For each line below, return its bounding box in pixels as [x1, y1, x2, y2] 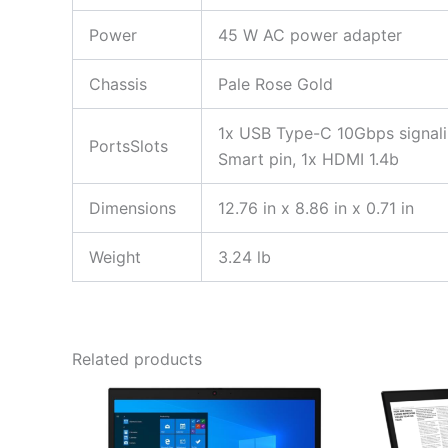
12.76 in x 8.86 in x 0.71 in [218, 198, 414, 218]
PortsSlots [89, 136, 168, 156]
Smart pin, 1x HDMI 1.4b [218, 149, 399, 169]
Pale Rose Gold [218, 74, 333, 94]
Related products [72, 349, 202, 369]
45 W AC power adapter [218, 25, 402, 45]
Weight [89, 247, 141, 267]
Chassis [89, 74, 147, 94]
